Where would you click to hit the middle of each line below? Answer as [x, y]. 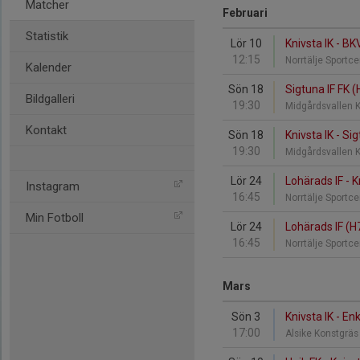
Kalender [49, 67]
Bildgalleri [50, 99]
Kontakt [46, 130]
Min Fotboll [55, 218]
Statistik [47, 36]
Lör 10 [246, 43]
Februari [245, 13]
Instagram [53, 186]
